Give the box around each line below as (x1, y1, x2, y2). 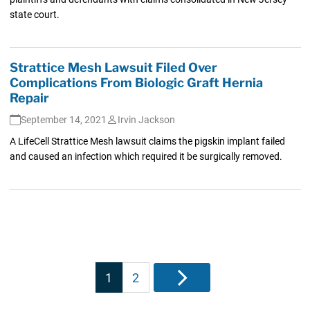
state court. (9, 8, 60, 20)
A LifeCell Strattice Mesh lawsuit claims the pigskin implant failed (9, 135, 285, 147)
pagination (94, 276, 177, 296)
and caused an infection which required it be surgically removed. (9, 150, 282, 162)
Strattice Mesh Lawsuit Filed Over (9, 60, 217, 75)
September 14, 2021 (20, 113, 107, 125)
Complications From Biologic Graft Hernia (9, 75, 263, 90)
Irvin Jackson (117, 113, 175, 125)
